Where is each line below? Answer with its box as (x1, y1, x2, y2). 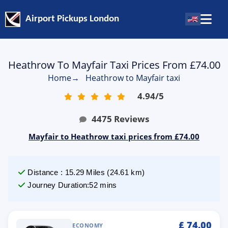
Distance (27, 168, 59, 177)
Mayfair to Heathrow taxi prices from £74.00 (28, 131, 199, 141)
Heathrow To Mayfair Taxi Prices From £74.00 (8, 58, 220, 72)
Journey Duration (27, 181, 88, 189)
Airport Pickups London (25, 14, 119, 24)
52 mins (89, 181, 117, 189)
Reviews (113, 113, 149, 125)
